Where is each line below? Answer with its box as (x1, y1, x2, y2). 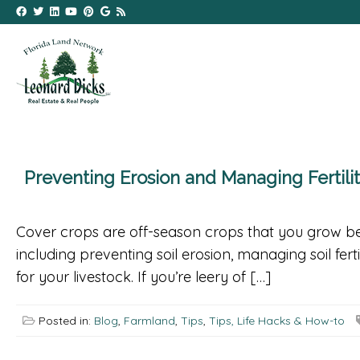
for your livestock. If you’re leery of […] (16, 268, 271, 287)
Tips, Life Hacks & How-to (209, 313, 345, 329)
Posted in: (35, 313, 94, 329)
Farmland (124, 313, 175, 329)
